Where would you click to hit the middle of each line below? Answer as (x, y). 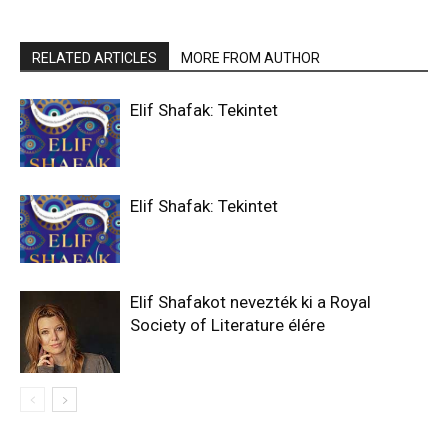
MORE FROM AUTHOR (250, 57)
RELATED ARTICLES (94, 57)
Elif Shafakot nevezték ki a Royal (250, 301)
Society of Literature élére (227, 324)
